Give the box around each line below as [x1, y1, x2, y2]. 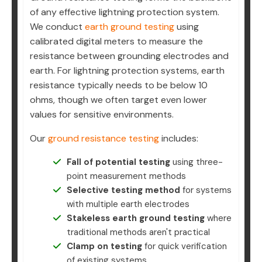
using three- [170, 156, 223, 168]
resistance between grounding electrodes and [30, 50, 229, 63]
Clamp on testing [66, 240, 142, 253]
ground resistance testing [48, 132, 159, 145]
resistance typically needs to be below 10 [30, 79, 208, 92]
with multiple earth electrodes [66, 198, 189, 211]
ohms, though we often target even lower [30, 94, 207, 106]
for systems [180, 184, 232, 196]
